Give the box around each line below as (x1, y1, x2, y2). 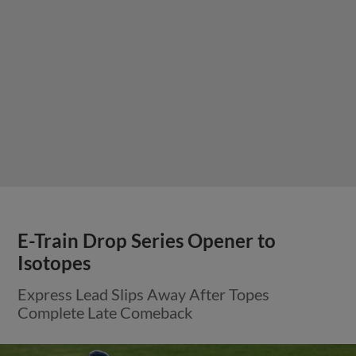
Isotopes (17, 251, 91, 274)
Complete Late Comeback (17, 302, 193, 322)
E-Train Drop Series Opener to (17, 229, 277, 252)
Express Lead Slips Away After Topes (17, 284, 270, 304)
